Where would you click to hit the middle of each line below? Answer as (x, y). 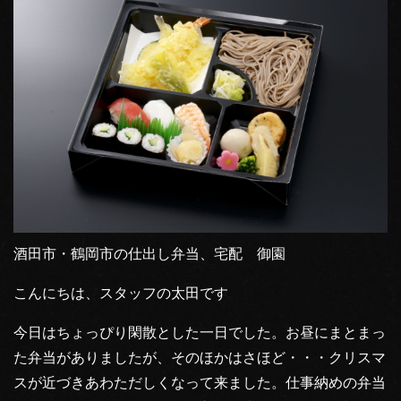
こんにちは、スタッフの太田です (121, 294)
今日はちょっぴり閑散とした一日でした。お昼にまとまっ (200, 333)
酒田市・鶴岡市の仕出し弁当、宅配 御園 (149, 254)
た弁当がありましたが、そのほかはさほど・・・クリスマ (200, 358)
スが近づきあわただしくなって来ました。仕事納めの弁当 (200, 383)
